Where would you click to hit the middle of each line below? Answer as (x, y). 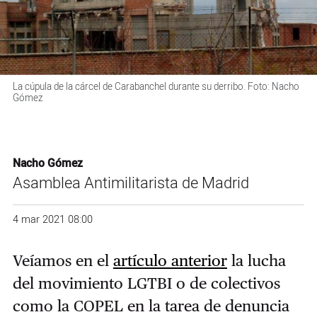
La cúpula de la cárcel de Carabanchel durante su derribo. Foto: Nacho (156, 87)
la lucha (256, 261)
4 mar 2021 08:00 (52, 220)
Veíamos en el (63, 261)
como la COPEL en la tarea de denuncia (151, 306)
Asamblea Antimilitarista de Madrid (131, 184)
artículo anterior (170, 261)
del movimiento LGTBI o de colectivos (146, 283)
